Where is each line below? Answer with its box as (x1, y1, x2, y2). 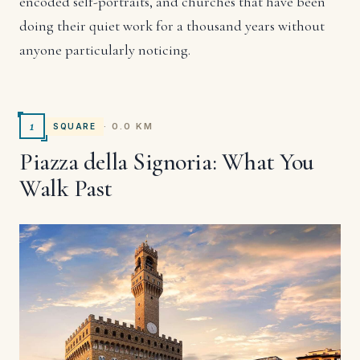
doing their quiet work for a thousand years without (19, 17, 325, 35)
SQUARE (53, 121, 96, 131)
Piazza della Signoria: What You (19, 147, 315, 178)
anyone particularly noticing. (19, 41, 190, 59)
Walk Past (19, 174, 112, 204)
